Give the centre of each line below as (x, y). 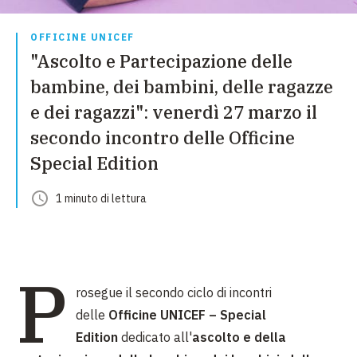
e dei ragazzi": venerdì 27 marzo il (174, 112)
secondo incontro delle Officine (163, 137)
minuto (81, 198)
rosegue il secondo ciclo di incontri (174, 292)
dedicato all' (157, 337)
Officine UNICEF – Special (187, 315)
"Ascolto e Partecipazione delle (161, 61)
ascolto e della (239, 337)
